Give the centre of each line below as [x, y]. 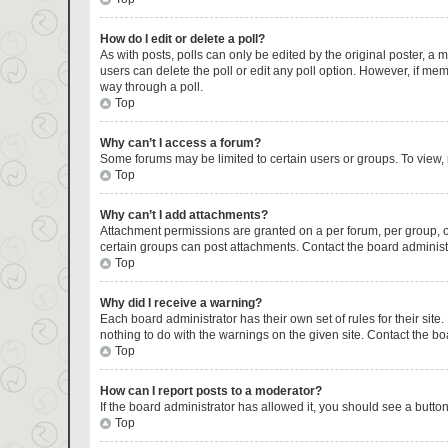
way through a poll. [151, 87]
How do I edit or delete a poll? [182, 39]
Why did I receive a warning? [180, 303]
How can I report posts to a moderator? [210, 391]
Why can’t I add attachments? [183, 215]
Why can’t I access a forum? [180, 143]
